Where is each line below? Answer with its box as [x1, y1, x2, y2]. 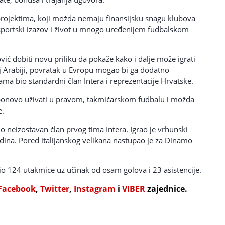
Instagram [74, 183, 116, 194]
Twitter [40, 183, 69, 194]
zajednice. [145, 183, 187, 194]
